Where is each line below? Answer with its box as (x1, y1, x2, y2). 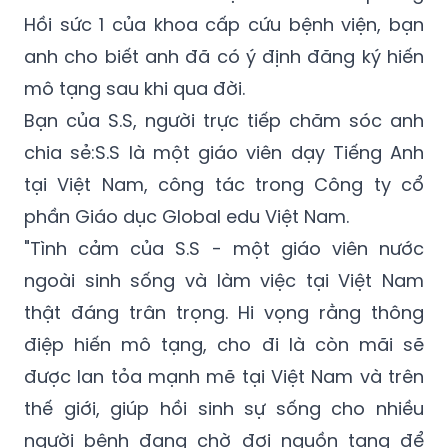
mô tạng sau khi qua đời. (24, 24, 245, 49)
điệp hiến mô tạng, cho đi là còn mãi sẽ (24, 280, 424, 305)
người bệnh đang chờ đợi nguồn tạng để (24, 376, 424, 401)
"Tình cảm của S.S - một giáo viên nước (24, 184, 424, 209)
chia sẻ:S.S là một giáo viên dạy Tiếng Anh (24, 88, 424, 113)
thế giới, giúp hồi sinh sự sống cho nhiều (24, 344, 424, 369)
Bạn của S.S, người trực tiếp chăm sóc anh (24, 56, 424, 81)
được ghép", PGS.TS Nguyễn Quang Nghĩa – (24, 408, 424, 433)
